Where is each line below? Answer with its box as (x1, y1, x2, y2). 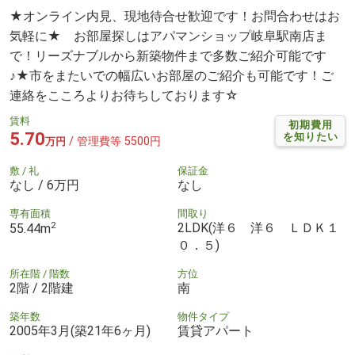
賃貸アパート (177, 323, 254, 338)
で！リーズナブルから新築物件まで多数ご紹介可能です (10, 48, 326, 63)
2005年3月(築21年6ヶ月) (10, 323, 151, 338)
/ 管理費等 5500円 (66, 134, 161, 148)
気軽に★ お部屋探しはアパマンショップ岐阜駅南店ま (10, 28, 327, 44)
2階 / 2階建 (10, 280, 74, 296)
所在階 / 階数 (10, 267, 70, 280)
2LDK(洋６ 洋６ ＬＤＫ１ (177, 219, 339, 235)
